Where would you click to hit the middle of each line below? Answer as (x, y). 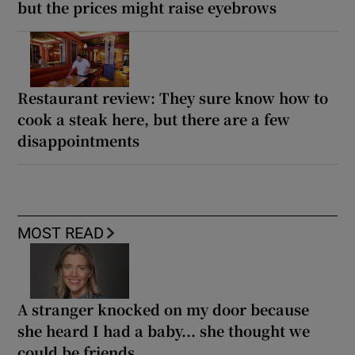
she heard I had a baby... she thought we (164, 331)
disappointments (79, 141)
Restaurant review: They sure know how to (173, 98)
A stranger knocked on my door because (164, 309)
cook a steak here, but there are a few (154, 119)
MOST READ (61, 233)
